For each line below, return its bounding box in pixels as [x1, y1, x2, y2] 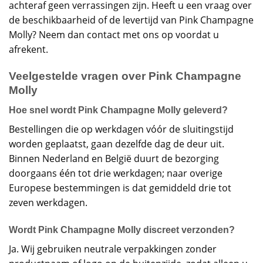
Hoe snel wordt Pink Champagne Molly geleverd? [9, 105, 228, 116]
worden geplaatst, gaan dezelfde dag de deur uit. [9, 137, 224, 151]
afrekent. [9, 43, 48, 56]
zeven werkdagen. [9, 196, 87, 210]
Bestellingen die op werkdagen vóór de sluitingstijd [9, 123, 234, 136]
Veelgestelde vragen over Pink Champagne [9, 69, 241, 82]
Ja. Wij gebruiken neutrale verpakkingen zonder [9, 242, 217, 256]
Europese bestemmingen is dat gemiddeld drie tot [9, 181, 231, 195]
